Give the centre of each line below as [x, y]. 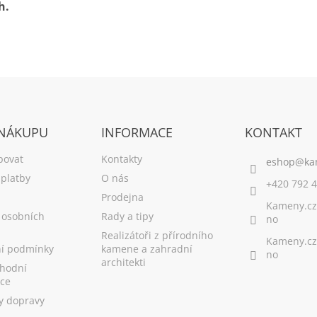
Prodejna [122, 197]
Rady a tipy [127, 216]
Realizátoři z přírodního [157, 235]
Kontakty [121, 158]
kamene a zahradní [146, 248]
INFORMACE [137, 132]
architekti [123, 262]
